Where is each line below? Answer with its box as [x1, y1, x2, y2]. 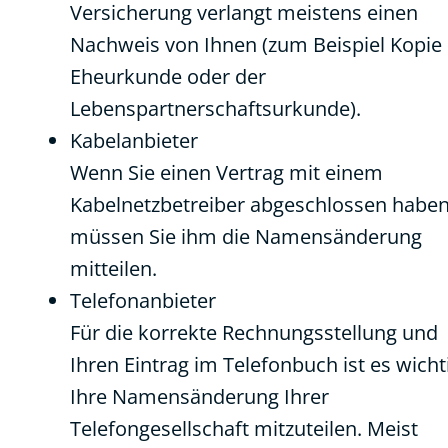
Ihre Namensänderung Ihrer [70, 383, 329, 410]
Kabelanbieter [70, 127, 198, 154]
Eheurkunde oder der [70, 63, 266, 90]
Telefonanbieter [70, 287, 216, 314]
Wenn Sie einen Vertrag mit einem [70, 159, 383, 186]
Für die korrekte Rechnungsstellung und [70, 319, 438, 346]
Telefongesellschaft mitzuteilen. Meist [70, 415, 418, 442]
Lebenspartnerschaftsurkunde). [70, 95, 361, 122]
